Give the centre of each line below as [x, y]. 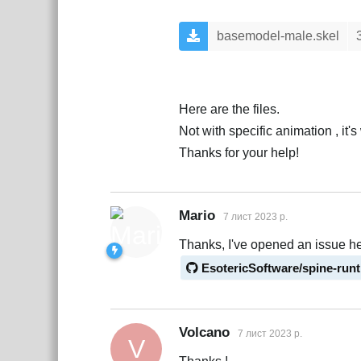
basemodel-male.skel [278, 36]
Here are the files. [229, 110]
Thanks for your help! [239, 153]
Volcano [204, 333]
